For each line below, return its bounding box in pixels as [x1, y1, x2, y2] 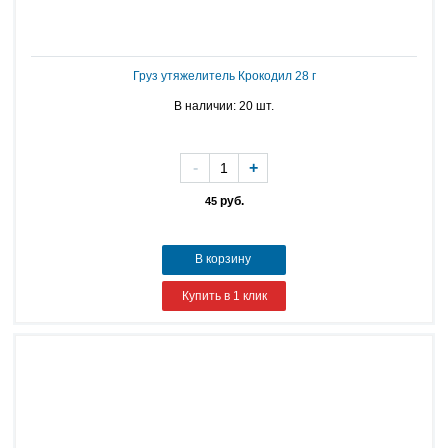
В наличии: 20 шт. [174, 99, 274, 113]
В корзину [194, 252, 254, 267]
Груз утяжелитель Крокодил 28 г [132, 69, 316, 83]
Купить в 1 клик [181, 289, 267, 303]
